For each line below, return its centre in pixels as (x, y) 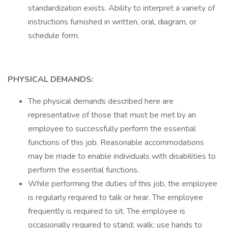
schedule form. (54, 36)
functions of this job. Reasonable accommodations (116, 142)
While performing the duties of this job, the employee (123, 184)
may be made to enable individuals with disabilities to (122, 156)
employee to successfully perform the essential (112, 129)
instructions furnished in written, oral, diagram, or (112, 22)
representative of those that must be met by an (112, 115)
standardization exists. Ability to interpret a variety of (121, 8)
